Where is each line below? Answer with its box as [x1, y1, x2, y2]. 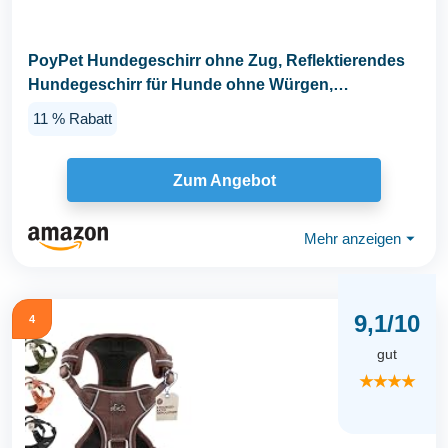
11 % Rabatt [33, 109, 112, 127]
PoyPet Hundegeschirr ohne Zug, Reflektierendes [28, 51, 405, 69]
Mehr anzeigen [304, 229, 401, 247]
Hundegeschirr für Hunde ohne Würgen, [28, 75, 333, 93]
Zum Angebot [172, 171, 276, 189]
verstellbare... [28, 99, 129, 117]
